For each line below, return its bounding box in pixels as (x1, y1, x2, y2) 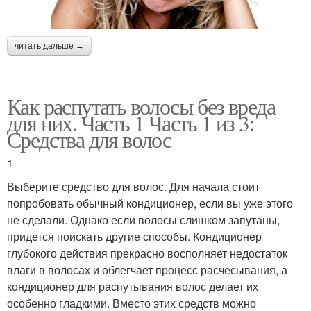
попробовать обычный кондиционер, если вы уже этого (7, 194, 293, 211)
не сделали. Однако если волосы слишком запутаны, (7, 211, 280, 228)
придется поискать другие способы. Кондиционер (7, 228, 262, 244)
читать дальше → (15, 40, 84, 51)
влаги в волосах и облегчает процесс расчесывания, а (7, 261, 287, 278)
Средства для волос (7, 124, 171, 154)
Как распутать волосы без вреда (7, 90, 275, 121)
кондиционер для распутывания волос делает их (7, 278, 258, 294)
